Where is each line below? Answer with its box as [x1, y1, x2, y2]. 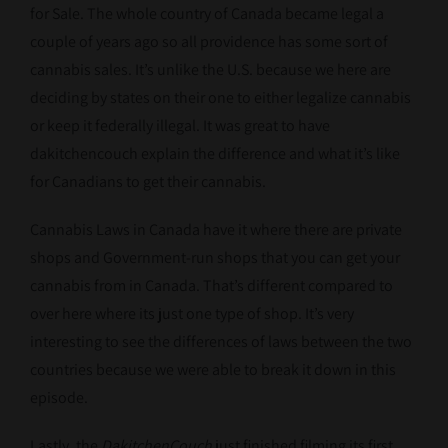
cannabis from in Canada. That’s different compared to [29, 275, 393, 297]
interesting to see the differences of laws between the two [29, 331, 412, 353]
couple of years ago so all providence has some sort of [29, 31, 388, 53]
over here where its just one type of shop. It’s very [29, 303, 354, 325]
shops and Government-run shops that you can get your [29, 247, 400, 269]
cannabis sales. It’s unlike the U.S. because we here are [29, 59, 391, 81]
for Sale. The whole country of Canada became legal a [29, 3, 384, 25]
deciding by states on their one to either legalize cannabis [29, 87, 411, 109]
